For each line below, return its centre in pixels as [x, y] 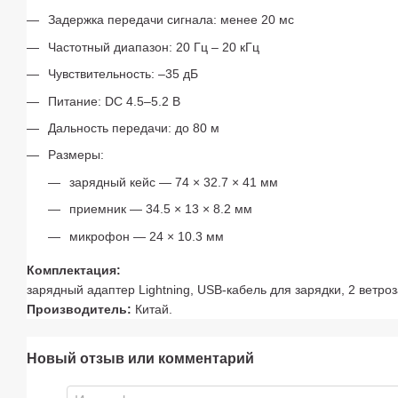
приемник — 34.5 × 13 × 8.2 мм [161, 209]
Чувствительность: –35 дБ [123, 74]
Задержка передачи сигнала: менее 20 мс [171, 20]
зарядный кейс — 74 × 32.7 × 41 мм [174, 182]
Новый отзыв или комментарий [140, 359]
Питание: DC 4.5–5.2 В [114, 101]
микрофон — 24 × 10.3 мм [147, 236]
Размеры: [76, 155]
